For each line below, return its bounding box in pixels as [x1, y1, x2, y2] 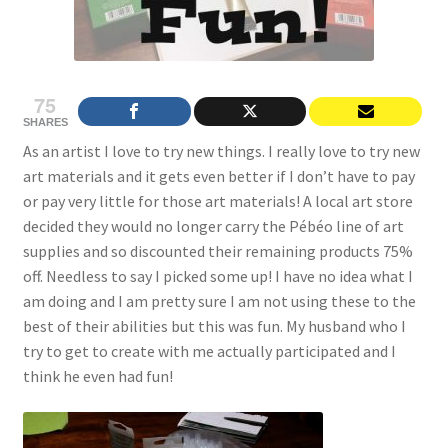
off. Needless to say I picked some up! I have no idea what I [22, 266, 413, 287]
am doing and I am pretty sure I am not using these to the [22, 291, 416, 312]
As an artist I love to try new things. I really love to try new [22, 141, 420, 162]
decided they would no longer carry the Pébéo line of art [22, 216, 404, 237]
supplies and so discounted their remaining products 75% [22, 241, 413, 262]
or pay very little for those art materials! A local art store [22, 191, 413, 212]
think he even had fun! [22, 366, 173, 387]
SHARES [22, 116, 68, 129]
